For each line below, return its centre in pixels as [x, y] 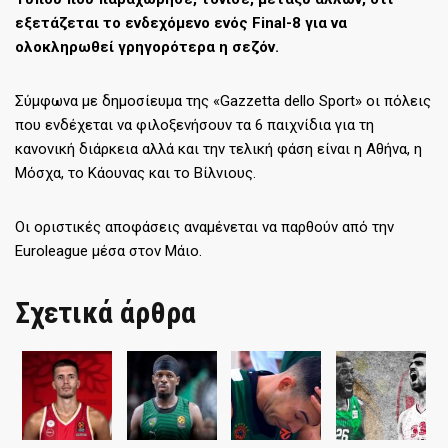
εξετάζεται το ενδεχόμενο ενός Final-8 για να [181, 23]
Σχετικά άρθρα [105, 313]
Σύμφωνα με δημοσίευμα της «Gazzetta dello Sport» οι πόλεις [223, 101]
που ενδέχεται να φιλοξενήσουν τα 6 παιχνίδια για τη [194, 125]
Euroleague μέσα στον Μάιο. [108, 251]
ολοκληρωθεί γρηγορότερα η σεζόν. [147, 47]
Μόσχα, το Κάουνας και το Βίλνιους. [135, 173]
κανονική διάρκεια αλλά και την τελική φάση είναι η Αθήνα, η [218, 149]
